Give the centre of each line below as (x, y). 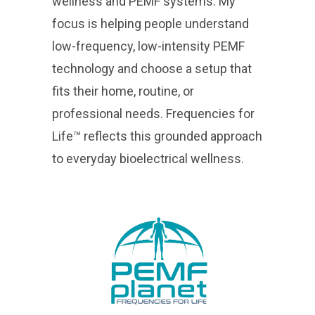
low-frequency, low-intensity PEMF (148, 46)
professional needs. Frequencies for (153, 113)
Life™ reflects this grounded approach (157, 136)
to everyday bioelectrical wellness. (148, 158)
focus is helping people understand (150, 23)
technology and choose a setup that (152, 68)
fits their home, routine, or (123, 91)
